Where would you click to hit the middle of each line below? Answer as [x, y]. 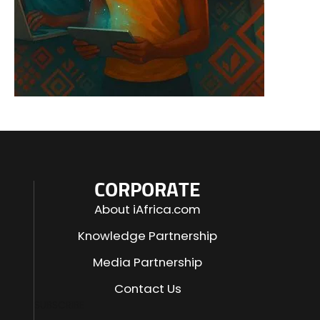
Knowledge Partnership [148, 236]
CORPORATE [148, 191]
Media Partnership [148, 262]
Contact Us [147, 289]
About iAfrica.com [148, 209]
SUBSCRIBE [59, 305]
